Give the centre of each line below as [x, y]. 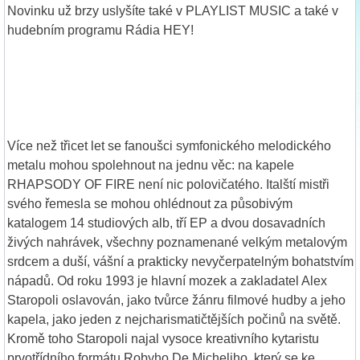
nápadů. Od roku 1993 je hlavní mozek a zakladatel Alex [167, 280]
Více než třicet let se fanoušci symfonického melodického [169, 145]
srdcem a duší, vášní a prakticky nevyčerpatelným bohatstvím [180, 261]
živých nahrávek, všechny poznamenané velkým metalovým [177, 242]
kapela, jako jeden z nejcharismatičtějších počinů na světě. [174, 319]
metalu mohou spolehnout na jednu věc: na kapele [151, 165]
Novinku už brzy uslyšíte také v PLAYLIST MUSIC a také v [173, 10]
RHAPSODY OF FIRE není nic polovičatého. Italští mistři [168, 184]
